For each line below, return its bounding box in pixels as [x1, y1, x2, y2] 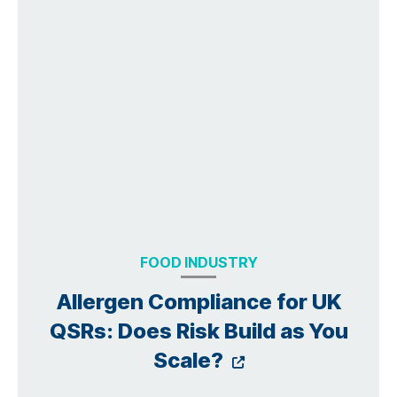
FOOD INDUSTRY [139, 253, 258, 272]
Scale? [152, 347, 228, 374]
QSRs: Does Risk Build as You [49, 318, 348, 345]
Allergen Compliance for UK [56, 289, 341, 315]
